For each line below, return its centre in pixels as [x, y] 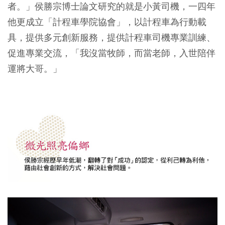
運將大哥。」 [35, 69]
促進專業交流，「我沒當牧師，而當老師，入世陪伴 [111, 53]
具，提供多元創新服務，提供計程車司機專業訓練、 [111, 38]
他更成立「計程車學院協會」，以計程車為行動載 [107, 22]
